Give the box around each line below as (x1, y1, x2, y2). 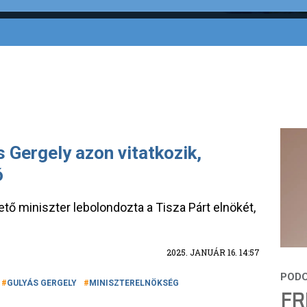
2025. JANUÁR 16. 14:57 (167, 247, 260, 258)
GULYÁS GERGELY (7, 278, 77, 288)
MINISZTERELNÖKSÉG (89, 278, 179, 288)
